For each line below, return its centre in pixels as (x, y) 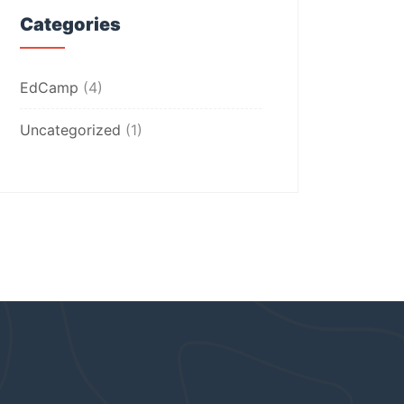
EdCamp (49, 87)
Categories (70, 24)
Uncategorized (70, 130)
